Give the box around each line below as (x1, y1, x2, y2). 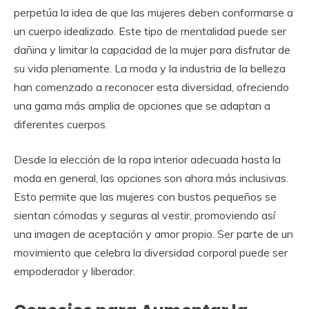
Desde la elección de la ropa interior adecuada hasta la (14, 152, 281, 166)
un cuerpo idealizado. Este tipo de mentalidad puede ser (14, 23, 286, 38)
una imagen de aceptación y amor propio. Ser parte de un (14, 226, 293, 241)
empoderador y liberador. (14, 263, 135, 278)
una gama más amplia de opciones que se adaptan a (14, 98, 270, 112)
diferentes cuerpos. (14, 117, 108, 131)
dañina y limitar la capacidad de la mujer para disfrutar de (14, 42, 290, 57)
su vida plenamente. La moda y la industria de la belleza (14, 61, 286, 75)
